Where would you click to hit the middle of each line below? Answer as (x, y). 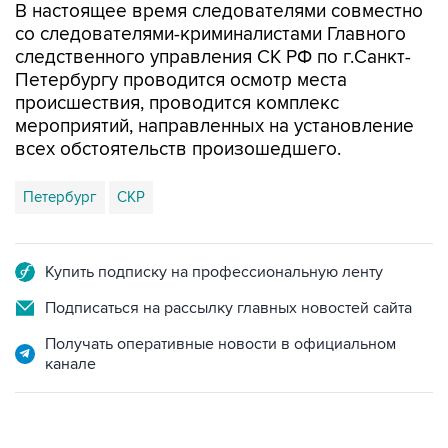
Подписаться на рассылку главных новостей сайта (228, 308)
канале (70, 364)
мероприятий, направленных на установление (214, 126)
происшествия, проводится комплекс (177, 103)
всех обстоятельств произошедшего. (178, 149)
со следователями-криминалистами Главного (210, 34)
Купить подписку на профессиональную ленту (214, 272)
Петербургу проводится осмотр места (181, 80)
